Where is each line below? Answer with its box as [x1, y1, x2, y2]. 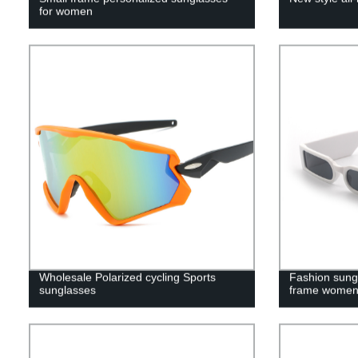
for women [38, 4, 93, 18]
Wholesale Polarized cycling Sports [38, 270, 216, 284]
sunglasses [38, 283, 96, 296]
